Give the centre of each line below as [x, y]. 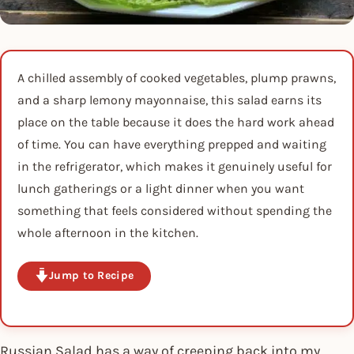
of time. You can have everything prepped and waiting [172, 144]
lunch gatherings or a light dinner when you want [161, 188]
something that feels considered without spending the [175, 211]
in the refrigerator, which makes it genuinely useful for [175, 166]
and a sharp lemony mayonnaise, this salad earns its [169, 100]
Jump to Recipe [92, 276]
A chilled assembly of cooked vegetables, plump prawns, [177, 78]
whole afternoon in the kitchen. [108, 233]
